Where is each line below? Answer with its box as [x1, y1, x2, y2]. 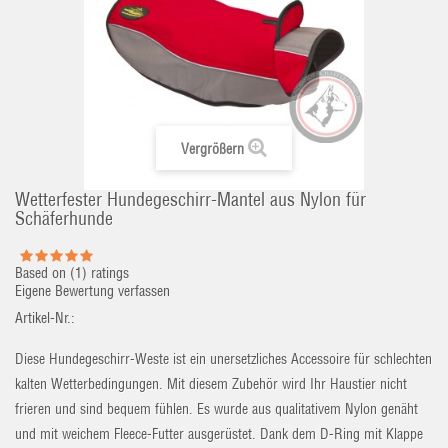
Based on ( [15, 264, 75, 282]
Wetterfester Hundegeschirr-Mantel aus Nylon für [15, 188, 366, 211]
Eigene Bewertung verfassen [15, 282, 170, 300]
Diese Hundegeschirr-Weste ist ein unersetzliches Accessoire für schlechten [15, 350, 432, 368]
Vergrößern [181, 140, 244, 158]
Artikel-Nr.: [15, 309, 75, 327]
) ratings [82, 264, 129, 282]
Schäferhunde [15, 207, 113, 230]
